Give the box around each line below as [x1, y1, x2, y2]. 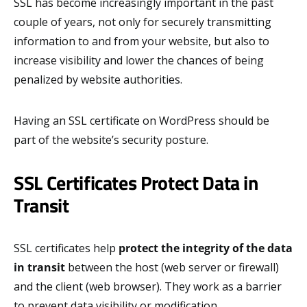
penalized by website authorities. [14, 71, 182, 87]
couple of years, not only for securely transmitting [14, 14, 271, 29]
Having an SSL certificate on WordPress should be [14, 112, 269, 128]
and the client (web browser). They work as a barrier [14, 278, 282, 294]
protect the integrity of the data [119, 240, 293, 256]
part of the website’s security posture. [14, 132, 208, 147]
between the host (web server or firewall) [65, 259, 279, 275]
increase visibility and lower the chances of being [14, 52, 264, 68]
